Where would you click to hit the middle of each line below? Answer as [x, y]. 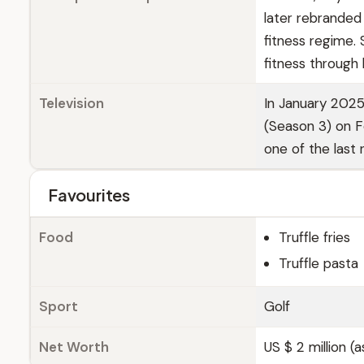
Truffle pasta [318, 263]
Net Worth [74, 347]
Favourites [89, 195]
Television [71, 103]
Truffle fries [314, 237]
